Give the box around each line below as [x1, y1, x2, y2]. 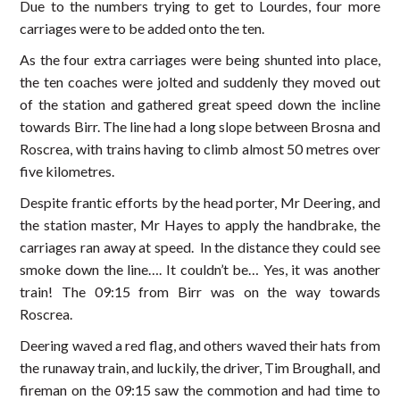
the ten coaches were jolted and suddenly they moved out [20, 73, 380, 91]
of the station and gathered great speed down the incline [20, 96, 380, 113]
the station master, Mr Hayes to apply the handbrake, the [20, 216, 380, 234]
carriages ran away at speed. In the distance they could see [20, 238, 380, 256]
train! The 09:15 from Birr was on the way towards [20, 283, 380, 301]
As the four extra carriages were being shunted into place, [20, 51, 380, 69]
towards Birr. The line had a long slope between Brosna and [20, 118, 380, 136]
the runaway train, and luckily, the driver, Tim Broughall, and [20, 359, 380, 377]
